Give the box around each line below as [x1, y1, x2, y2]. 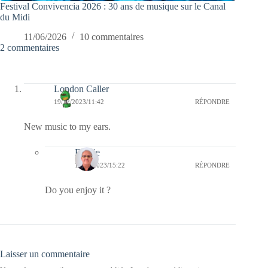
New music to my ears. [24, 121, 111, 132]
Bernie [75, 147, 100, 157]
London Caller [54, 83, 109, 94]
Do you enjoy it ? [45, 184, 111, 195]
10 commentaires [80, 31, 144, 42]
